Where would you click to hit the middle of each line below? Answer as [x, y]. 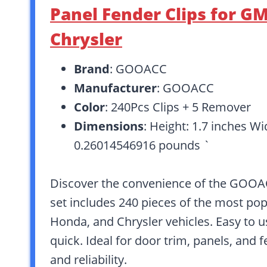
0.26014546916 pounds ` [142, 145]
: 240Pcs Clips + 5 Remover [178, 107]
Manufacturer [115, 88]
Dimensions [109, 126]
